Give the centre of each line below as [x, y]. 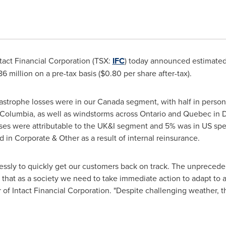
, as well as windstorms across [86, 114]
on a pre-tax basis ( [66, 73]
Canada [110, 101]
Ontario [153, 114]
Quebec [197, 114]
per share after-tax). [156, 73]
